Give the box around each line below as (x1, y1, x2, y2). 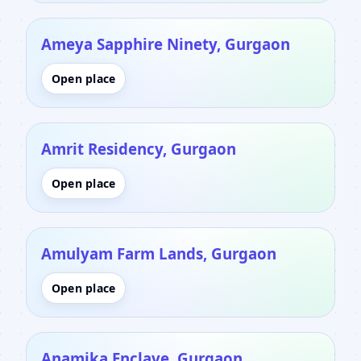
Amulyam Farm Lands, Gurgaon (41, 243, 276, 263)
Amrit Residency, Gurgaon (41, 138, 236, 159)
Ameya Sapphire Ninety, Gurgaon (41, 33, 290, 54)
